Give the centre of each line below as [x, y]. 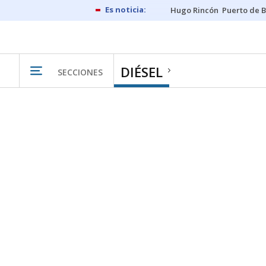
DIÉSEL [142, 72]
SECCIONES [80, 72]
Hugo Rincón [194, 10]
